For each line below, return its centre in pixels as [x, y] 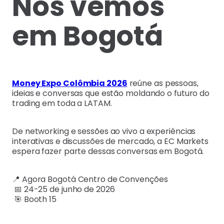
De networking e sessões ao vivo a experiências [104, 131]
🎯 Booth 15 [34, 199]
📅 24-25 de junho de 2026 [63, 189]
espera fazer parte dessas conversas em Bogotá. [108, 151]
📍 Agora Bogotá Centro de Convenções [90, 179]
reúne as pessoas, [163, 83]
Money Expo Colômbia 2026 [70, 83]
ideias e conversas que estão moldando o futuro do [111, 93]
